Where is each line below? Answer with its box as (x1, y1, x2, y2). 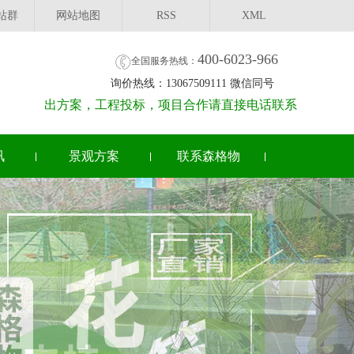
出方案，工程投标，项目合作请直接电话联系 (44, 98, 297, 111)
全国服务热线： (131, 55, 198, 66)
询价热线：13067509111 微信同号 (111, 77, 274, 89)
